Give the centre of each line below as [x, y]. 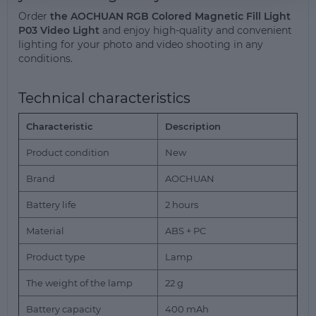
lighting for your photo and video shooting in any [141, 44]
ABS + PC [186, 231]
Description [193, 126]
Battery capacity [63, 309]
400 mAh [187, 309]
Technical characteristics [104, 98]
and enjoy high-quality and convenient [196, 30]
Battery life [51, 205]
